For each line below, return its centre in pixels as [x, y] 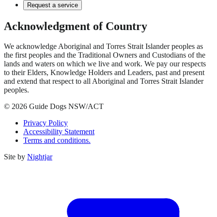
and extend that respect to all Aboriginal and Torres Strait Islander [104, 81]
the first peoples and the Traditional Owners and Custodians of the [105, 55]
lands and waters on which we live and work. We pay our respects [105, 64]
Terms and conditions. [57, 140]
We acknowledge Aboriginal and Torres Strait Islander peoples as [103, 46]
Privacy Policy [46, 123]
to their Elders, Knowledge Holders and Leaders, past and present [104, 73]
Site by [15, 157]
